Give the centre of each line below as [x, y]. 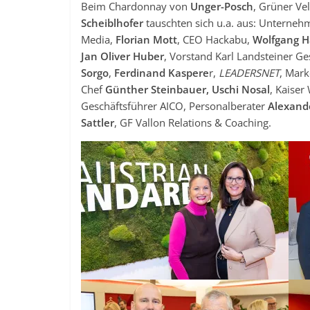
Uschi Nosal [241, 89]
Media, [98, 39]
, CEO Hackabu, [215, 39]
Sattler [98, 122]
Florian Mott [146, 39]
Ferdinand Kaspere [162, 73]
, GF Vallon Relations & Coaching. [193, 122]
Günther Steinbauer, [158, 89]
